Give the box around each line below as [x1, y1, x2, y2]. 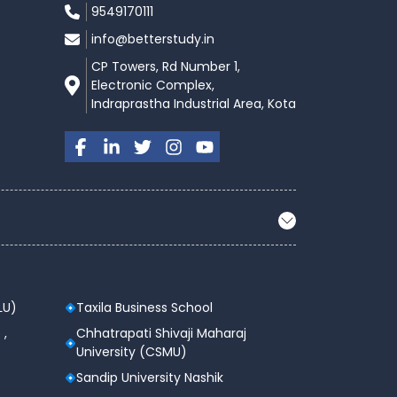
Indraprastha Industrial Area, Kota [91, 95, 296, 113]
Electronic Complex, [91, 76, 214, 95]
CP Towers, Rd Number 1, [91, 58, 240, 76]
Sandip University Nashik [76, 369, 223, 387]
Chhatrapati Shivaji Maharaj [76, 324, 246, 343]
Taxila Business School [76, 299, 213, 317]
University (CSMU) [76, 343, 187, 362]
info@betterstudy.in [91, 30, 214, 49]
